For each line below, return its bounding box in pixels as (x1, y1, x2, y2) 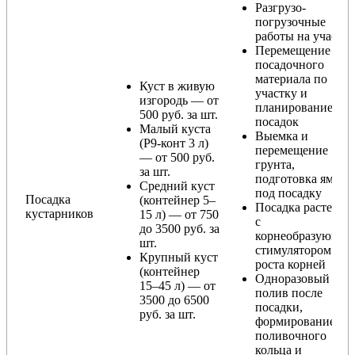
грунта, (255, 157, 295, 171)
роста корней (255, 257, 326, 271)
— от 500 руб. (139, 150, 215, 164)
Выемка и (255, 128, 308, 143)
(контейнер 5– (139, 193, 216, 207)
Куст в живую (139, 78, 215, 93)
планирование (255, 100, 333, 114)
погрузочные (255, 14, 326, 29)
